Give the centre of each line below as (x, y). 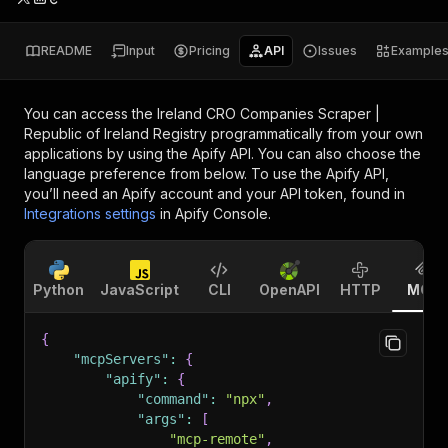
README (66, 50)
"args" (161, 419)
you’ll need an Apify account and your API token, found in (214, 193)
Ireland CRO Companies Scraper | (268, 113)
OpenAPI (289, 289)
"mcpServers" (121, 359)
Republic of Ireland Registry (115, 133)
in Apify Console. (215, 213)
